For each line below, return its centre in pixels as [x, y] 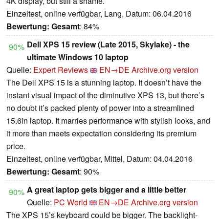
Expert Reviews [61, 70]
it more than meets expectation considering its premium [101, 133]
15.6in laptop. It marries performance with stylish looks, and [108, 121]
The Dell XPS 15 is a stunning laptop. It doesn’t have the [104, 83]
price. [16, 146]
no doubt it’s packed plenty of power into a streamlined [100, 108]
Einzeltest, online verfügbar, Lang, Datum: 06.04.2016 [99, 14]
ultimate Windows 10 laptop [78, 57]
